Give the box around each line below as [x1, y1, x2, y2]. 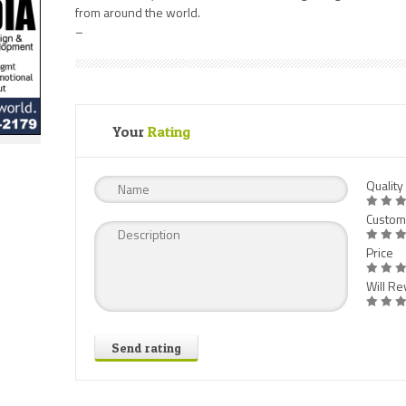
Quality [365, 176, 403, 196]
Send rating [111, 339, 182, 355]
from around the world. [75, 3, 201, 23]
